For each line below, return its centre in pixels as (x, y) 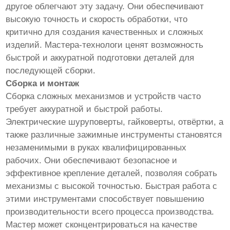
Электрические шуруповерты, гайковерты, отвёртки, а (115, 122)
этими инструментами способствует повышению (105, 199)
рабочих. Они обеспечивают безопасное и (92, 161)
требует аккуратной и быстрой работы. (84, 109)
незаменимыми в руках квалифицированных (96, 148)
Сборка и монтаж (43, 84)
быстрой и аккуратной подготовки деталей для (100, 58)
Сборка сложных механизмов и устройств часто (103, 97)
